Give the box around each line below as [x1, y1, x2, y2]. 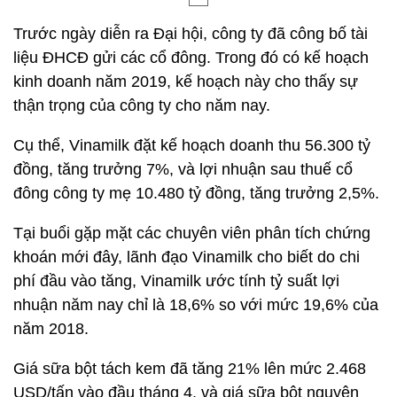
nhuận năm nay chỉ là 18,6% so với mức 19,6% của [13, 296, 378, 314]
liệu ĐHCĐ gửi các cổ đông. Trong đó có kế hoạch [13, 49, 369, 66]
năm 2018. [13, 320, 89, 338]
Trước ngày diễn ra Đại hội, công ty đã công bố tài [13, 25, 368, 43]
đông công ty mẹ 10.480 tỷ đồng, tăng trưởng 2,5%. [13, 184, 379, 202]
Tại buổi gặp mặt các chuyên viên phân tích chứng [13, 224, 370, 242]
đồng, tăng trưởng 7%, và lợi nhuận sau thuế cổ [13, 160, 353, 178]
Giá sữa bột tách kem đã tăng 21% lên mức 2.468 [13, 360, 366, 378]
